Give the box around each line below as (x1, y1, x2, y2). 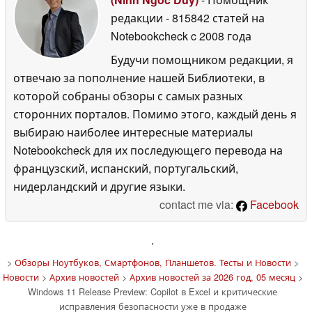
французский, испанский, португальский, (13, 159, 238, 176)
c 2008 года (188, 27, 251, 44)
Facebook (247, 196, 299, 212)
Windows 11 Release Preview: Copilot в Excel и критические (28, 284, 277, 298)
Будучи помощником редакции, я (111, 51, 293, 68)
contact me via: (159, 196, 236, 212)
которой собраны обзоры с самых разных (13, 87, 242, 104)
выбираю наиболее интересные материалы (13, 123, 253, 140)
